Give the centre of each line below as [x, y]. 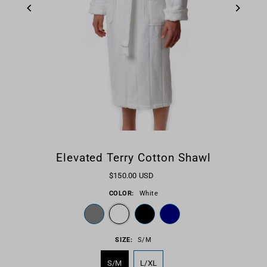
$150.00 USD [131, 176]
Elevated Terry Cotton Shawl [133, 158]
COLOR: [121, 194]
